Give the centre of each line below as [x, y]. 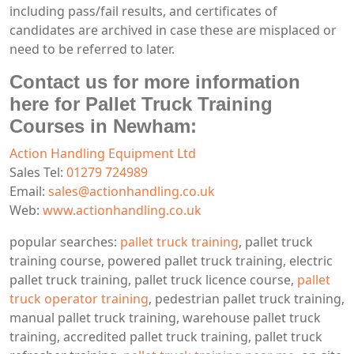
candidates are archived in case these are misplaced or [173, 30]
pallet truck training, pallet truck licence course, [153, 279]
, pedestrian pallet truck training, [247, 298]
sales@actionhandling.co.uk [132, 191]
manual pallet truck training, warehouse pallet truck [165, 317]
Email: [29, 191]
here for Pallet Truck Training [141, 104]
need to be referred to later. [92, 49]
